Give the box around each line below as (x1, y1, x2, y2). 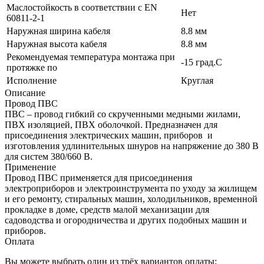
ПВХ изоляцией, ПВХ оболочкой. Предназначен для (5, 119, 217, 130)
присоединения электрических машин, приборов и (5, 130, 213, 140)
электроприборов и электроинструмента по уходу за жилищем (5, 183, 257, 193)
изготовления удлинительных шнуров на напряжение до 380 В (5, 140, 259, 151)
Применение (5, 161, 56, 172)
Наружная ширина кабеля (6, 25, 110, 36)
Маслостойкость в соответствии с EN (6, 2, 157, 12)
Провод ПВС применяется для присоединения (5, 172, 192, 183)
